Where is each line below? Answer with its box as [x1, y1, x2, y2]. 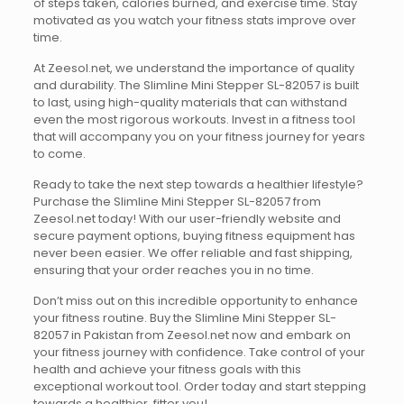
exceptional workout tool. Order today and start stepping [32, 378, 366, 395]
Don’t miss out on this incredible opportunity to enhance [32, 292, 358, 309]
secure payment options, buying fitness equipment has [32, 227, 355, 244]
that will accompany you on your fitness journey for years [32, 128, 365, 145]
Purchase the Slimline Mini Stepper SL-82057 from [32, 193, 321, 210]
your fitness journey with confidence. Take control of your [32, 344, 365, 361]
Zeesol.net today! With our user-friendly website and [32, 210, 341, 227]
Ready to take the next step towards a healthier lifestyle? [32, 176, 363, 193]
